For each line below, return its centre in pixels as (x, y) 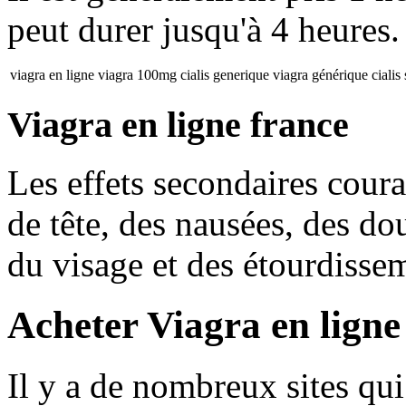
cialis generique (225, 74)
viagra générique (320, 74)
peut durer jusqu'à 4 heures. (203, 29)
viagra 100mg (137, 74)
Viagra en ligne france (178, 124)
